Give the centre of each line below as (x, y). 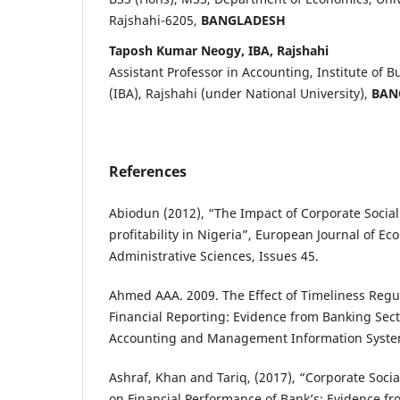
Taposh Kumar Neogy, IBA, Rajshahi (219, 50)
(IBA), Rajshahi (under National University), (240, 93)
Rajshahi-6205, (155, 20)
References (148, 171)
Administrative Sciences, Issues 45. (214, 255)
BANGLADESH (243, 20)
